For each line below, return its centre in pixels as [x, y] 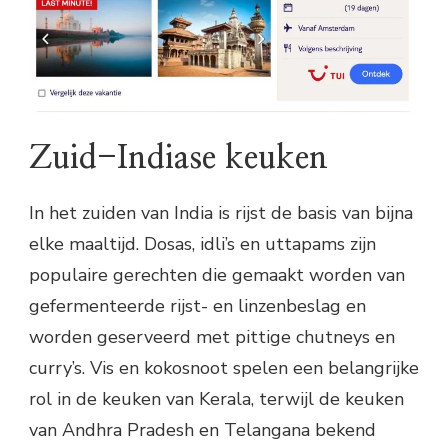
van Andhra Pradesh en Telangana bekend [202, 430]
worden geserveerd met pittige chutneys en [212, 337]
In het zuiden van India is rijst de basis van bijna [221, 213]
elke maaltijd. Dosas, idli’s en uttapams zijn [202, 244]
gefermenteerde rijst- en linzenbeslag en [197, 306]
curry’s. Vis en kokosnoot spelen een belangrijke [224, 368]
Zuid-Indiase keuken [178, 157]
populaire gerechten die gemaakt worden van [217, 275]
